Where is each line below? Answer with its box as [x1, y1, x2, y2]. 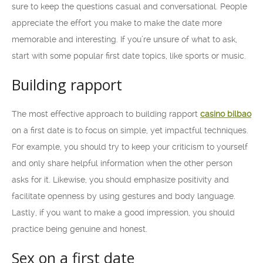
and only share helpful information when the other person [12, 159, 232, 168]
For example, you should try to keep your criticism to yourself [12, 142, 248, 151]
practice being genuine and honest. [12, 224, 147, 234]
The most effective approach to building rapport [12, 109, 200, 119]
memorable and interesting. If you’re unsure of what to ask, [12, 35, 237, 44]
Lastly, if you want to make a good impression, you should [12, 208, 235, 217]
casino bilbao [200, 109, 251, 119]
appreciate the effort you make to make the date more [12, 18, 222, 28]
